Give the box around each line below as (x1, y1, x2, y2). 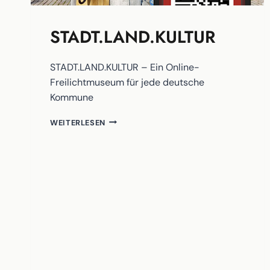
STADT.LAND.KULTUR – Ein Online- (50, 60, 199, 74)
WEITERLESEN (50, 117, 106, 128)
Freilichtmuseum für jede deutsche (50, 75, 204, 89)
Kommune (50, 90, 93, 104)
